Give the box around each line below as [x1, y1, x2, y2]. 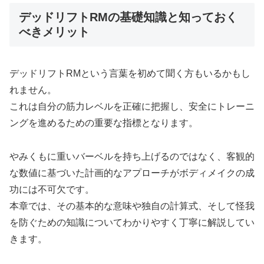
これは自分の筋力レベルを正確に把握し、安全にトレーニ [9, 101, 255, 111]
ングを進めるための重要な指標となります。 [9, 117, 198, 128]
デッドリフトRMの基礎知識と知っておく [19, 10, 237, 24]
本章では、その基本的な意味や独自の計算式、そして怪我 [9, 200, 255, 211]
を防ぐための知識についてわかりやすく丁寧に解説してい [9, 217, 255, 227]
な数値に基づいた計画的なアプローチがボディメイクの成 [9, 167, 255, 178]
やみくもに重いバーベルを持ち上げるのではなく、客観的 [9, 151, 255, 161]
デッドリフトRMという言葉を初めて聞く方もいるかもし [9, 68, 250, 78]
